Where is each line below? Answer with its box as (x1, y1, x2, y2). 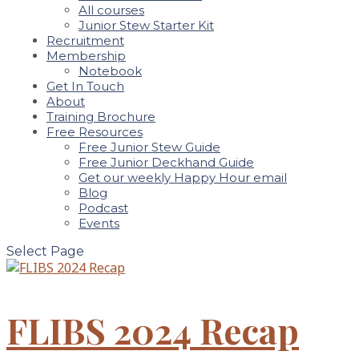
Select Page (6, 244, 84, 259)
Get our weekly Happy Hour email (79, 170, 287, 185)
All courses (79, 2, 144, 18)
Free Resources (46, 124, 143, 139)
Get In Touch (46, 79, 124, 94)
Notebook (79, 63, 142, 79)
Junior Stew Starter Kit (79, 18, 214, 33)
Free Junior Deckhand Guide (79, 155, 254, 170)
